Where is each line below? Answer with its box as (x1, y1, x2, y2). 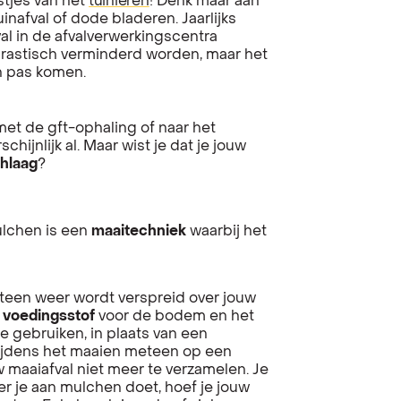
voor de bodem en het (95, 309, 254, 324)
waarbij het (186, 224, 267, 239)
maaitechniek (91, 224, 186, 239)
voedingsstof (3, 309, 95, 324)
